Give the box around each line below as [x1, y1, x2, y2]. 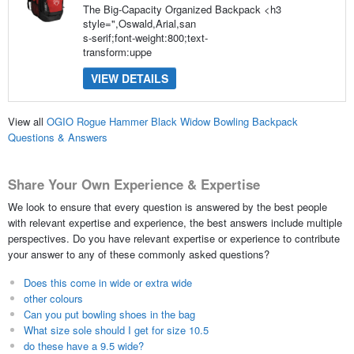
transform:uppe [82, 43, 152, 59]
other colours [23, 290, 83, 306]
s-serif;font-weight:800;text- [82, 29, 208, 45]
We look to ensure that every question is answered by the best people [7, 198, 327, 214]
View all [7, 114, 47, 130]
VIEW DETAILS [90, 70, 168, 86]
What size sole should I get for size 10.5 [23, 322, 209, 337]
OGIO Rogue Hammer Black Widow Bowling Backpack [46, 114, 298, 130]
